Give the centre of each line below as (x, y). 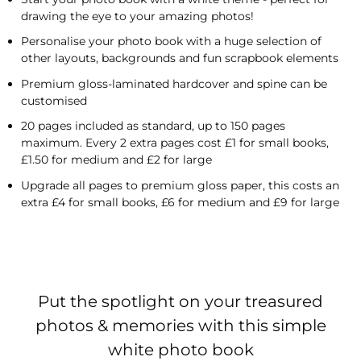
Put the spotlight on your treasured (180, 301)
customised (54, 100)
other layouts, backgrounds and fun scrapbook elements (180, 58)
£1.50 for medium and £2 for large (116, 160)
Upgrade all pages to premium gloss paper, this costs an (180, 185)
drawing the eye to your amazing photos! (137, 16)
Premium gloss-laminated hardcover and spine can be (174, 83)
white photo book (180, 349)
